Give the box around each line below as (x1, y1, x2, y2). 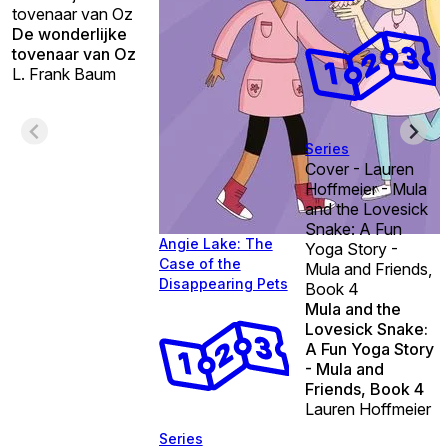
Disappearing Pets (158, 274, 288, 292)
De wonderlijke (12, 23, 127, 44)
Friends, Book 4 (305, 378, 425, 399)
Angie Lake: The (158, 234, 273, 252)
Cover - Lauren (305, 158, 415, 179)
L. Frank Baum (12, 63, 116, 84)
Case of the (158, 254, 241, 272)
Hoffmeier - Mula (305, 178, 428, 199)
